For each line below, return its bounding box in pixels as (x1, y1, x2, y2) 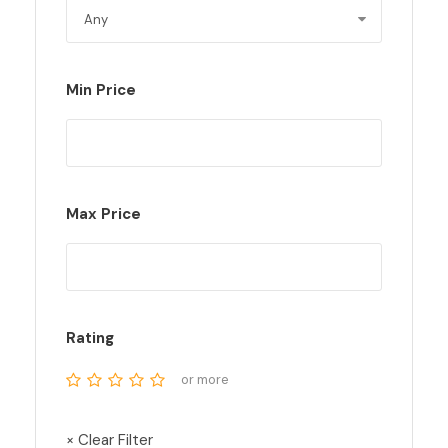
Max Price (66, 204, 141, 224)
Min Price (66, 80, 136, 100)
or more (181, 371, 229, 388)
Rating (66, 328, 114, 348)
